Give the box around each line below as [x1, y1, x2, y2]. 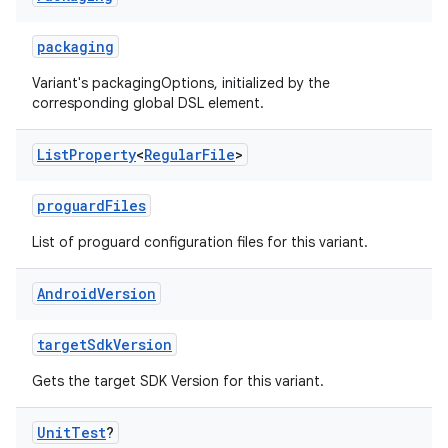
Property [69, 145, 136, 164]
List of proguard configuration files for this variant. [32, 233, 368, 251]
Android [37, 284, 97, 303]
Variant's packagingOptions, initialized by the [32, 74, 330, 92]
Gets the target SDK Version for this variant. [32, 372, 324, 390]
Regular [144, 145, 202, 164]
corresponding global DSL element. [32, 94, 264, 112]
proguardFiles [37, 196, 146, 215]
